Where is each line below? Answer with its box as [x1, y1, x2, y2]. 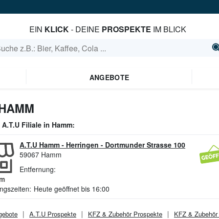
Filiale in [20, 120, 52, 130]
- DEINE [69, 23, 102, 35]
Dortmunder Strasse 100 [105, 140, 185, 150]
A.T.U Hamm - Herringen [20, 140, 99, 150]
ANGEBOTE [89, 72, 130, 82]
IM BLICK [151, 23, 187, 35]
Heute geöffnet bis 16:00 [34, 184, 109, 194]
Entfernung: [20, 164, 56, 174]
